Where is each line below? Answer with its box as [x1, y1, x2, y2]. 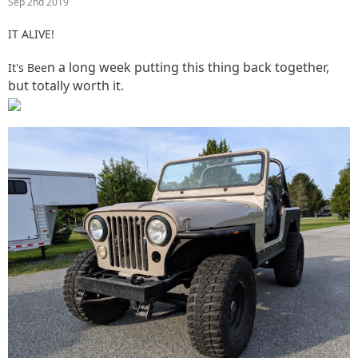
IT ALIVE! [8, 26, 54, 42]
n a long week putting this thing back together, [47, 58, 329, 77]
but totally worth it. [8, 77, 124, 95]
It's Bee [8, 60, 47, 76]
